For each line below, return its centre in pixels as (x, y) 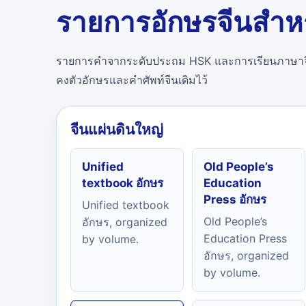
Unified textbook (126, 205)
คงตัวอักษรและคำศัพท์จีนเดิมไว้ (132, 80)
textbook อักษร (123, 183)
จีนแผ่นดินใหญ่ (117, 129)
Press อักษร (235, 199)
